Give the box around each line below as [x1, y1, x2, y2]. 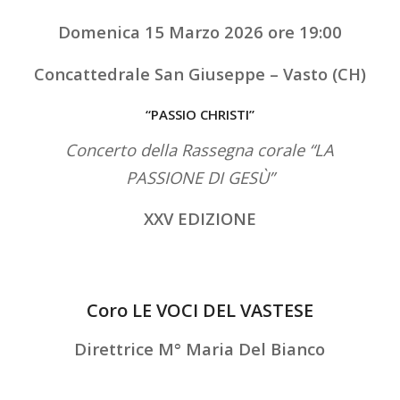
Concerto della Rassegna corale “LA [65, 137, 335, 161]
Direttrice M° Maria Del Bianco [74, 337, 326, 360]
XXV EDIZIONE [143, 207, 256, 230]
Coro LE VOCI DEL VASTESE [86, 298, 313, 322]
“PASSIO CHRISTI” [145, 105, 254, 124]
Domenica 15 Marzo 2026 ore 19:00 [57, 21, 342, 43]
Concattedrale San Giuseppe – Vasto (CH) [33, 62, 366, 85]
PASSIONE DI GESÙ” [125, 165, 274, 188]
